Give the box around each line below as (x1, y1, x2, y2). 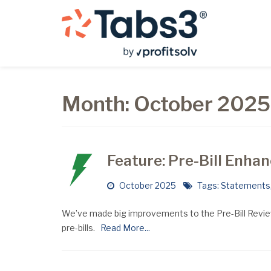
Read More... (97, 223, 150, 233)
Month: (62, 91, 134, 116)
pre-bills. (62, 223, 97, 233)
